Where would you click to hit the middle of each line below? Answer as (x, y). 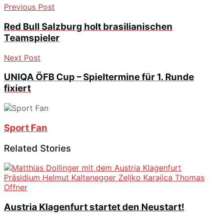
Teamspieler (32, 38)
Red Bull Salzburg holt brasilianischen (88, 27)
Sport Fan (26, 128)
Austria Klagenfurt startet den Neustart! (94, 207)
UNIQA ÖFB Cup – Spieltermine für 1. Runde (99, 77)
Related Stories (37, 148)
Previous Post (29, 7)
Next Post (22, 57)
